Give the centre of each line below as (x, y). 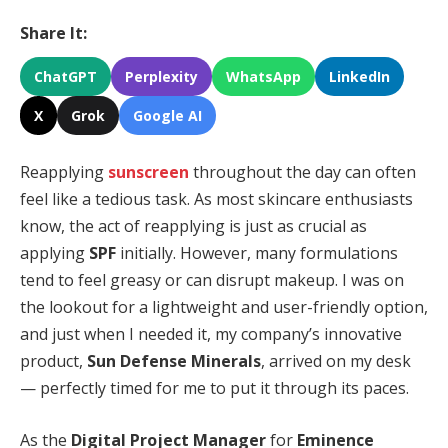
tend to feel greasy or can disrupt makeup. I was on (212, 280)
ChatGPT (65, 76)
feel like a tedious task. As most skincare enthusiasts (216, 199)
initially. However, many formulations (257, 253)
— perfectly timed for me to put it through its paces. (214, 388)
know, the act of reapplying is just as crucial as (193, 226)
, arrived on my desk (336, 361)
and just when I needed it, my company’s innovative (211, 334)
